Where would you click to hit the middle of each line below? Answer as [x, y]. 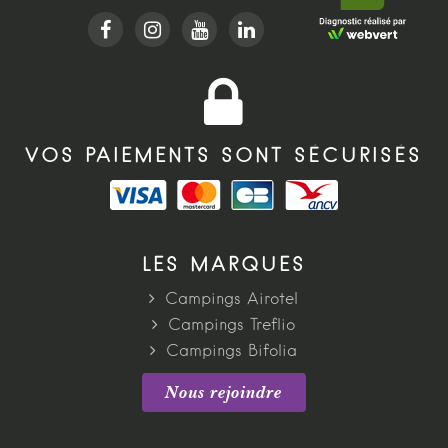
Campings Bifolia [232, 352]
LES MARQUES [223, 265]
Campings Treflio [232, 326]
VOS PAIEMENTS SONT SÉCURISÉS [224, 156]
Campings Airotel [232, 300]
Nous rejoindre [224, 392]
